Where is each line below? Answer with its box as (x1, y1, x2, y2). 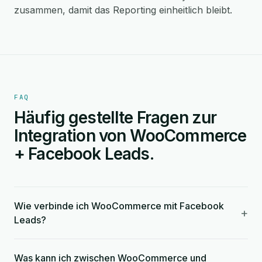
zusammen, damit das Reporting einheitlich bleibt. (14, 4, 232, 16)
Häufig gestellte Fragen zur (14, 108, 217, 127)
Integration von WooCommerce (14, 126, 247, 146)
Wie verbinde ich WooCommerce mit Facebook (14, 200, 224, 212)
